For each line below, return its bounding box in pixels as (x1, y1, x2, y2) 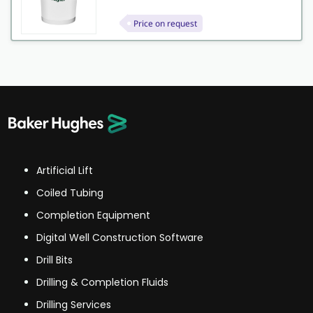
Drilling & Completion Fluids (36, 275, 168, 289)
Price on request (133, 17, 197, 29)
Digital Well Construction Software (36, 231, 203, 245)
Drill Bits (36, 253, 73, 267)
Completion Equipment (36, 208, 150, 222)
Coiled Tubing (36, 186, 103, 200)
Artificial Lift (36, 163, 93, 177)
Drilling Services (36, 298, 111, 312)
